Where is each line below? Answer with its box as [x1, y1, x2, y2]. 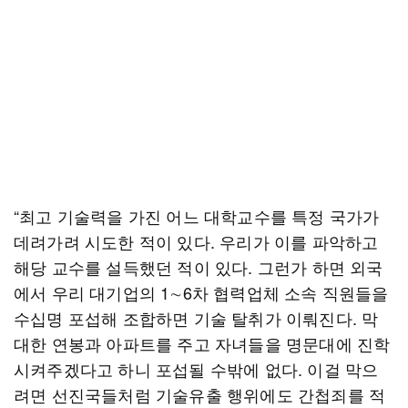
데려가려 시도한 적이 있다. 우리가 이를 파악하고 [14, 229, 379, 253]
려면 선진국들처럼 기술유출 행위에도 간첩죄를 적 [14, 382, 386, 406]
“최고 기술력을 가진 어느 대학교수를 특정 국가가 [14, 204, 380, 228]
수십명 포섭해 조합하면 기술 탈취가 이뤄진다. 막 [14, 306, 379, 330]
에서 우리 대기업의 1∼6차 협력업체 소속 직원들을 [14, 280, 389, 304]
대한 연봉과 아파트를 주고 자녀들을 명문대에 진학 [14, 331, 391, 355]
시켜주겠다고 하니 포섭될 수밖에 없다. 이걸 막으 [14, 357, 379, 381]
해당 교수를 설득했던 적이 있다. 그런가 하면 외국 [14, 255, 383, 279]
